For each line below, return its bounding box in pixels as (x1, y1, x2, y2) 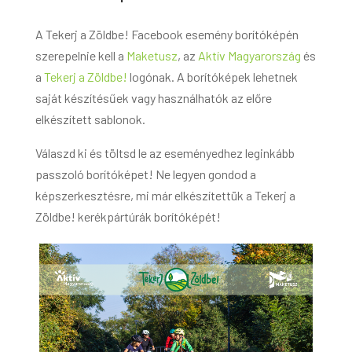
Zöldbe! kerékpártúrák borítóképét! (35, 209, 221, 224)
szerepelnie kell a (35, 48, 126, 63)
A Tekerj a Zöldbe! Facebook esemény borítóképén (35, 27, 299, 42)
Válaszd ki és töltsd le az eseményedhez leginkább (35, 145, 295, 160)
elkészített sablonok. (35, 112, 145, 126)
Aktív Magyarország (197, 48, 301, 63)
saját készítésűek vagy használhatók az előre (35, 90, 272, 105)
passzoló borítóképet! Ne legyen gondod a (35, 167, 256, 181)
